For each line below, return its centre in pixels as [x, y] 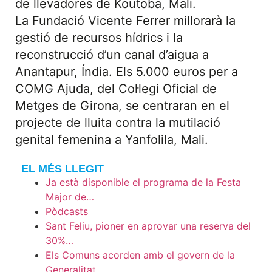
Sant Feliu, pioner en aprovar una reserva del [148, 226]
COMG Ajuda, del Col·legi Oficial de [116, 89]
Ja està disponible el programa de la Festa [143, 182]
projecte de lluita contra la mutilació [118, 123]
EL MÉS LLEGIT [63, 169]
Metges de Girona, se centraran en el [122, 106]
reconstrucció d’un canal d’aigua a [112, 55]
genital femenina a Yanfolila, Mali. [112, 140]
